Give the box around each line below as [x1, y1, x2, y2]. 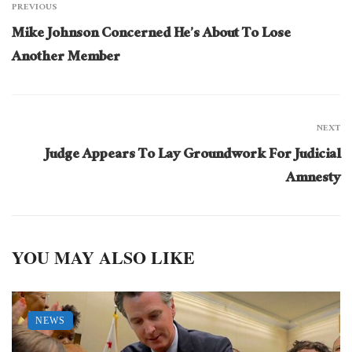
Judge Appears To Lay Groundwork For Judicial [45, 141, 340, 170]
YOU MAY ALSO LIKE [12, 244, 195, 270]
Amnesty [286, 165, 340, 193]
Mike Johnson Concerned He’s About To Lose [12, 20, 291, 49]
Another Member [12, 44, 120, 72]
